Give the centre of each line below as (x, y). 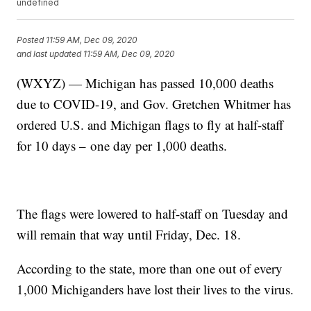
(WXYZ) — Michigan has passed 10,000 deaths (145, 83)
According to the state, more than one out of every (150, 269)
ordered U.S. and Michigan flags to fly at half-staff (150, 125)
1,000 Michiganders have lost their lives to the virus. (155, 289)
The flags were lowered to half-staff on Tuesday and (153, 214)
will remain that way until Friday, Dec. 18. (129, 235)
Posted (32, 40)
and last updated (49, 54)
